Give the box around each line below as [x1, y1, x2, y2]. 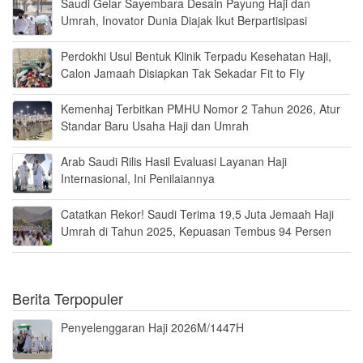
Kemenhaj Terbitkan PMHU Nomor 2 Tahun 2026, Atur [61, 100, 340, 117]
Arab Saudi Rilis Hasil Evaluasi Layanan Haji [61, 153, 287, 170]
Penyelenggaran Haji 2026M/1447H [61, 319, 244, 336]
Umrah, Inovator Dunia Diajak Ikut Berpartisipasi [61, 12, 307, 29]
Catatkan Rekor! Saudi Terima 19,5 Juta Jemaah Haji [61, 206, 334, 223]
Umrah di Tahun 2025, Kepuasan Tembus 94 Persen [61, 223, 331, 240]
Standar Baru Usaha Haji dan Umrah [61, 117, 249, 135]
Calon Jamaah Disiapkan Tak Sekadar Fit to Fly [61, 65, 305, 82]
